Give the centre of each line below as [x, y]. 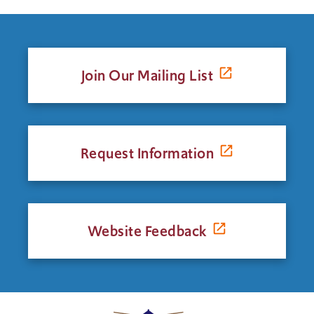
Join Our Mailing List [147, 75]
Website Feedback [147, 231]
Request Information [147, 153]
